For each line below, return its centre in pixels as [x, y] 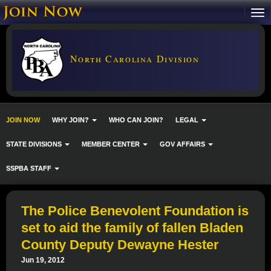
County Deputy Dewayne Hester [120, 245]
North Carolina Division [133, 58]
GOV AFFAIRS [183, 144]
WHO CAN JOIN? [136, 119]
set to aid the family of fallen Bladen [132, 228]
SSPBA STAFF [30, 168]
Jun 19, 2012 [43, 260]
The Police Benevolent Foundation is [135, 211]
